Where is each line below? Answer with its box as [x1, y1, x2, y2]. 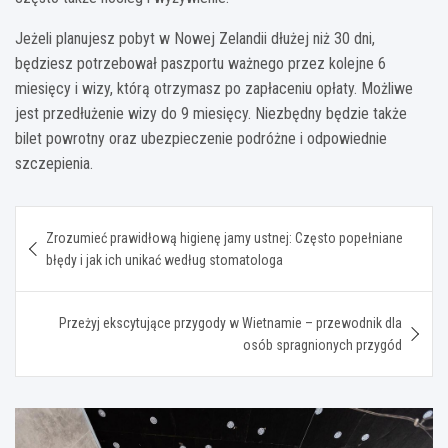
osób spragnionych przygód [243, 336, 402, 353]
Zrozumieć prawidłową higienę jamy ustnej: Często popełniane [46, 229, 403, 246]
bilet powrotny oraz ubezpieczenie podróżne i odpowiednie [15, 128, 387, 148]
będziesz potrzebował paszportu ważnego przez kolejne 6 [15, 53, 386, 73]
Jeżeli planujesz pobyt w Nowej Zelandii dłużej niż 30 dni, [15, 28, 375, 48]
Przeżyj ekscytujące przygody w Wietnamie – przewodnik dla [59, 314, 402, 331]
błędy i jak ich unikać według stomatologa [46, 251, 283, 268]
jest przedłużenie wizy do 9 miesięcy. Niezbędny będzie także [15, 103, 407, 123]
